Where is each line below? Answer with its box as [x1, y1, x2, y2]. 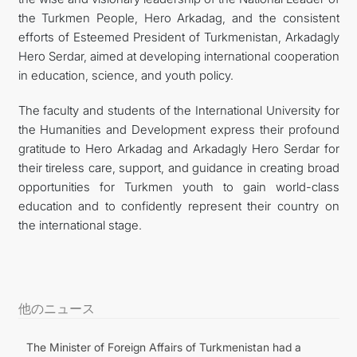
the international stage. [18, 217, 142, 233]
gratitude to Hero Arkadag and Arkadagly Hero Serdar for [18, 140, 339, 156]
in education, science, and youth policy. [18, 67, 233, 83]
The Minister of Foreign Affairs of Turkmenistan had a [25, 339, 301, 354]
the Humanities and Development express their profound [18, 121, 339, 137]
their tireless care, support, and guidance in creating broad [18, 159, 339, 175]
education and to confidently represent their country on [18, 198, 339, 214]
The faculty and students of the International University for [18, 102, 339, 118]
